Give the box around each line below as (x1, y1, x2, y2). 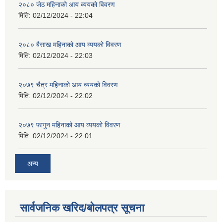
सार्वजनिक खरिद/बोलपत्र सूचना (20, 202, 144, 215)
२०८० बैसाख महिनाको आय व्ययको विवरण (18, 40, 121, 49)
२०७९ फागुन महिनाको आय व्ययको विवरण (18, 120, 120, 129)
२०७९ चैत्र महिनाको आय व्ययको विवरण (18, 80, 118, 89)
